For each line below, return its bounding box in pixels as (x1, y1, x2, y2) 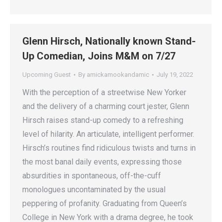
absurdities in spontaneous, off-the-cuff (22, 171, 161, 180)
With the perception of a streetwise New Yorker (22, 88, 186, 97)
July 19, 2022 (157, 71, 193, 78)
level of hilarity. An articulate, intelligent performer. (22, 129, 194, 139)
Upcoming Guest (22, 71, 71, 78)
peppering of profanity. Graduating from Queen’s (22, 199, 187, 208)
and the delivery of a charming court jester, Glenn (22, 102, 189, 111)
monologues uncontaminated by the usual (22, 185, 166, 194)
